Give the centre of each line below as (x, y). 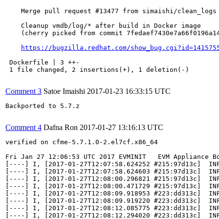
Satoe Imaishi (64, 91)
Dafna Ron (61, 127)
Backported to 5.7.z (43, 106)
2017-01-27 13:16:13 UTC (121, 127)
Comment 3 (23, 91)
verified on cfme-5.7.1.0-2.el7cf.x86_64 (82, 142)
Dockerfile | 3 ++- (43, 62)
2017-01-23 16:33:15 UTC (129, 91)
